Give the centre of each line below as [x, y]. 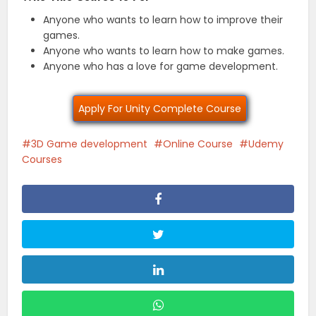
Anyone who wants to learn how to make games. [164, 51]
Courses [42, 160]
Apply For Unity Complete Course [160, 109]
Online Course [198, 144]
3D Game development [90, 144]
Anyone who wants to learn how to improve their [163, 20]
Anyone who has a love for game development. [161, 67]
